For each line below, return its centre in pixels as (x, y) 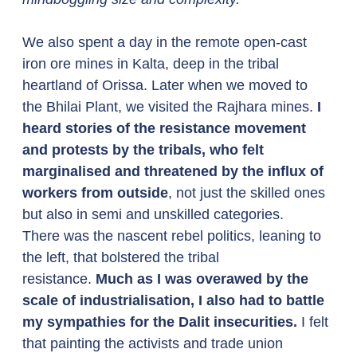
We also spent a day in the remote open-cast (167, 42)
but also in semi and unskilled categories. (155, 214)
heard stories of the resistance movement (166, 128)
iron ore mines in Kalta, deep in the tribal (153, 64)
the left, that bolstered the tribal (123, 257)
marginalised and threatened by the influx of (175, 171)
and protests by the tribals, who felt (145, 150)
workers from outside (95, 193)
